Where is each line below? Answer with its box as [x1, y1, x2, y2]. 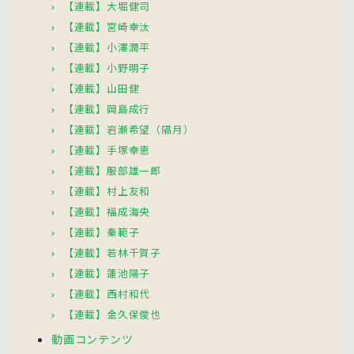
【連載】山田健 [62, 81, 140, 96]
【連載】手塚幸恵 [62, 142, 151, 158]
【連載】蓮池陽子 [62, 265, 151, 281]
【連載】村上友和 [62, 183, 151, 199]
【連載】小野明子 [62, 60, 151, 76]
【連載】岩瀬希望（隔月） [62, 122, 194, 137]
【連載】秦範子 [62, 224, 140, 240]
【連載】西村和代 [62, 286, 151, 302]
